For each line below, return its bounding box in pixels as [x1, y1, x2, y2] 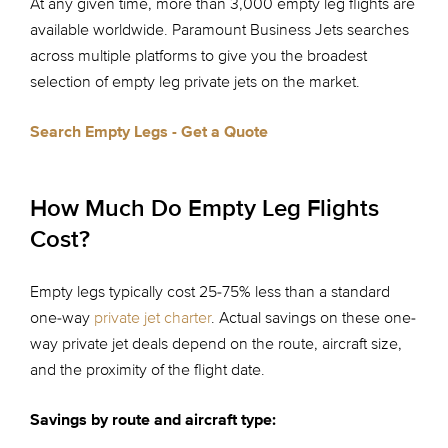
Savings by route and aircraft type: [30, 410, 276, 430]
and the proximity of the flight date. [30, 360, 265, 380]
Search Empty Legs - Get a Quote [30, 122, 268, 142]
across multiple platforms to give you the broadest [30, 46, 367, 66]
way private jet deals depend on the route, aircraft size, [30, 334, 402, 354]
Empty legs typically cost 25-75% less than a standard [30, 282, 390, 302]
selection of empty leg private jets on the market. [30, 72, 360, 92]
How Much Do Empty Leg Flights [30, 194, 379, 223]
